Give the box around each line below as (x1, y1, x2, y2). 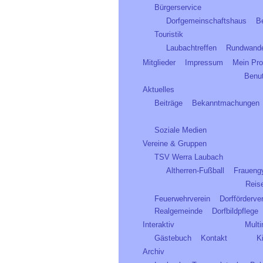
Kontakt (201, 234, 227, 242)
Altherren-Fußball (166, 166, 224, 175)
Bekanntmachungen (192, 99, 259, 107)
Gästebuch (154, 234, 191, 242)
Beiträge (154, 99, 183, 107)
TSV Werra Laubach (154, 153, 223, 161)
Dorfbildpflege (212, 207, 258, 215)
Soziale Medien (154, 126, 207, 134)
